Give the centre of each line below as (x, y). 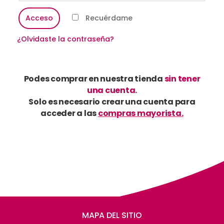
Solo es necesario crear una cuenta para (112, 102)
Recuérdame (109, 18)
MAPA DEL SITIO (112, 215)
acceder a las (69, 113)
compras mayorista (139, 113)
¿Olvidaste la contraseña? (65, 39)
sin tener (181, 79)
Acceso (39, 18)
